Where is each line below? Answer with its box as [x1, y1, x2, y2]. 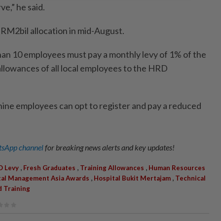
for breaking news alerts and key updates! [45, 142, 175, 152]
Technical [175, 174, 206, 182]
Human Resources [148, 163, 205, 172]
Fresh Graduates [23, 163, 75, 172]
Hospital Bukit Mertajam [94, 174, 171, 182]
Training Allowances [80, 163, 144, 172]
